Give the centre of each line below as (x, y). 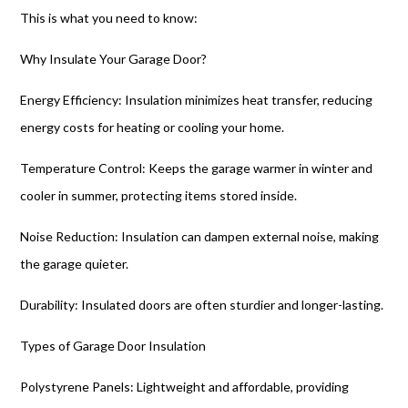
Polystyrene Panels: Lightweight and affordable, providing (185, 387)
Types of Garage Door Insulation (113, 346)
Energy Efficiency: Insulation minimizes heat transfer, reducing (197, 100)
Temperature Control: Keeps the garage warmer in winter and (197, 168)
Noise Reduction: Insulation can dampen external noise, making (200, 236)
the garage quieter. (75, 264)
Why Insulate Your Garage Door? (114, 59)
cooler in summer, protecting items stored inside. (159, 195)
